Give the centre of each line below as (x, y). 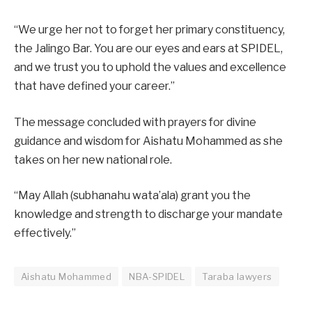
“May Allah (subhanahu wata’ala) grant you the (132, 196)
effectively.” (45, 233)
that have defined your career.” (94, 86)
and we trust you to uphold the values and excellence (150, 68)
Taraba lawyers (237, 277)
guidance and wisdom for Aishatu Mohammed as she (148, 141)
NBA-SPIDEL (157, 277)
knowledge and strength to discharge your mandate (148, 214)
